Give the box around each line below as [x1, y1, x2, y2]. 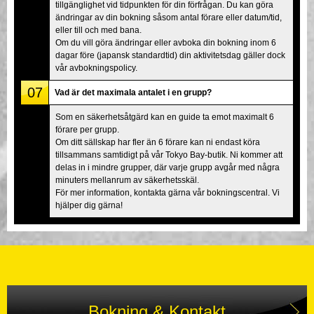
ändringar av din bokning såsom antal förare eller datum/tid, [55, 12, 282, 22]
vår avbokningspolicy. [55, 62, 137, 73]
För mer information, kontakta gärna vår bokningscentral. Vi [55, 187, 280, 198]
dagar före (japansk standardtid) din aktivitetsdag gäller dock [55, 50, 285, 60]
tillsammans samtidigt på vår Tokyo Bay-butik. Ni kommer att [55, 149, 282, 160]
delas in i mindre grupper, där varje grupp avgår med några [55, 162, 280, 172]
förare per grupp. [55, 124, 119, 135]
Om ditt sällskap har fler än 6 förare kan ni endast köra [55, 137, 260, 147]
